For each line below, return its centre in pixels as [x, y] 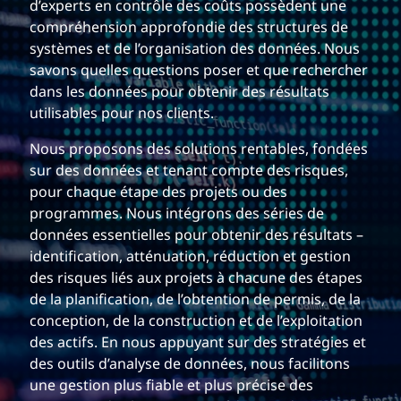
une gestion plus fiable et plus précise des [171, 386]
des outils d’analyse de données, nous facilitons [190, 364]
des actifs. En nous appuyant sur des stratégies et [198, 343]
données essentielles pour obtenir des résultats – [196, 235]
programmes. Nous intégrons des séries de [177, 214]
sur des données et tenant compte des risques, [189, 171]
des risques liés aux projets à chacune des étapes [196, 278]
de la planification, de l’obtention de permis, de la [195, 300]
